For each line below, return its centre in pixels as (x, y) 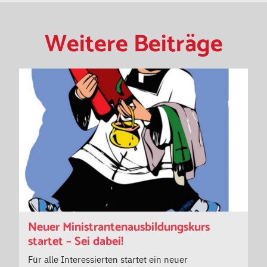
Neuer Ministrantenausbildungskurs (119, 227)
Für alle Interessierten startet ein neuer (108, 259)
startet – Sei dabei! (76, 241)
